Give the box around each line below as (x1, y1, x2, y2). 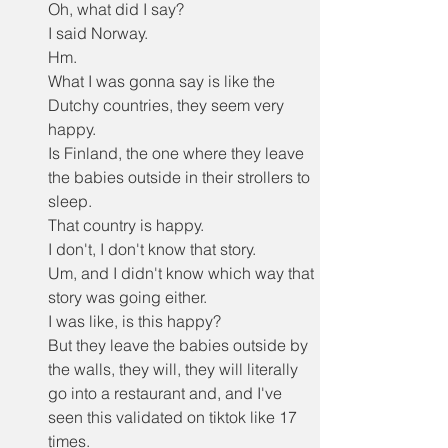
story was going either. (48, 287, 207, 307)
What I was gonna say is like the (48, 71, 279, 91)
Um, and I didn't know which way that (48, 263, 318, 283)
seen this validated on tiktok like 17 (48, 407, 301, 427)
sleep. (48, 191, 92, 211)
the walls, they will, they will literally (48, 359, 302, 379)
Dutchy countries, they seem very (48, 95, 288, 115)
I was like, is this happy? (48, 311, 221, 331)
